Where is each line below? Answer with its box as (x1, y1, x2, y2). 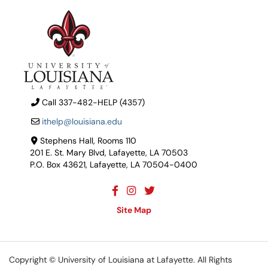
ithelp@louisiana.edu (42, 116, 122, 127)
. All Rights (193, 254, 232, 265)
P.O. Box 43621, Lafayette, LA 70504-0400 (30, 159, 197, 170)
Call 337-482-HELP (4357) (42, 97, 145, 108)
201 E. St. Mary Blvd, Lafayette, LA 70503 (30, 147, 188, 158)
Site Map (117, 205, 151, 215)
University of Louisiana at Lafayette (58, 254, 193, 265)
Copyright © (9, 254, 58, 265)
